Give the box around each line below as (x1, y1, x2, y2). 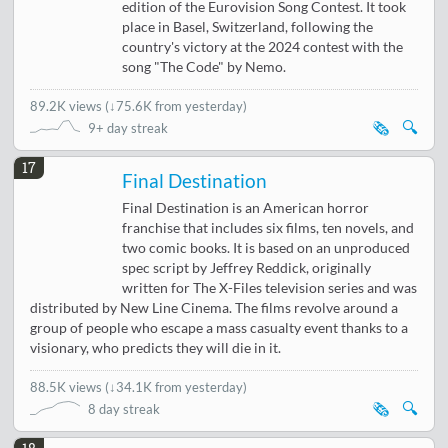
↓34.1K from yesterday (109, 378, 244, 395)
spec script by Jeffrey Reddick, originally (122, 259, 372, 276)
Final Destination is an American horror (122, 199, 370, 216)
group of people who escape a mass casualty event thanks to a (30, 319, 409, 336)
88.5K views (30, 378, 106, 395)
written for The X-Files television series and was (122, 279, 418, 296)
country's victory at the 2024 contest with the (122, 38, 404, 55)
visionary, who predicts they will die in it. (30, 339, 282, 356)
